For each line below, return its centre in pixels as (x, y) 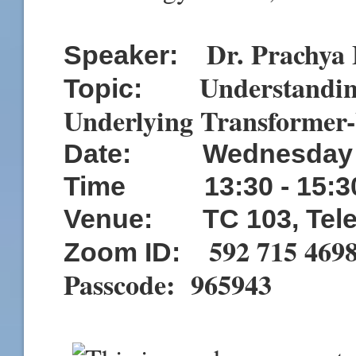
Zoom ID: (136, 252)
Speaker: (135, 54)
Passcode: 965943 (168, 284)
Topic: (132, 88)
